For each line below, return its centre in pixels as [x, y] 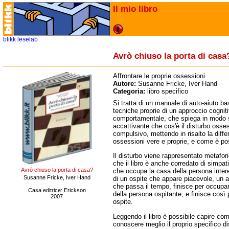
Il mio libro [135, 9]
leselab [28, 39]
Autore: [125, 84]
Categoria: [130, 91]
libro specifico [168, 91]
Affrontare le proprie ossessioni [159, 76]
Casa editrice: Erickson [57, 190]
